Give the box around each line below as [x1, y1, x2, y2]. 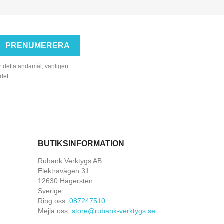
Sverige [38, 187, 62, 195]
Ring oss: [38, 197, 69, 205]
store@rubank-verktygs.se [72, 207, 155, 215]
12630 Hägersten [38, 177, 93, 185]
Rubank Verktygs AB [38, 157, 102, 165]
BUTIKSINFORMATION [38, 139, 124, 148]
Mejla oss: [38, 207, 72, 215]
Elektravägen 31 [38, 167, 89, 175]
